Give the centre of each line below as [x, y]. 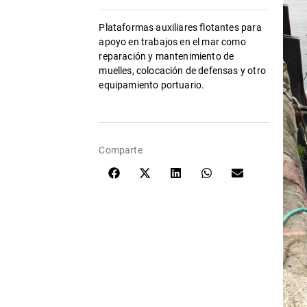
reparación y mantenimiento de [167, 56]
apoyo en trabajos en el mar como [172, 41]
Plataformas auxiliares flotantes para [180, 27]
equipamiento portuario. [152, 85]
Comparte [121, 150]
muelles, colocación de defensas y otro [182, 70]
